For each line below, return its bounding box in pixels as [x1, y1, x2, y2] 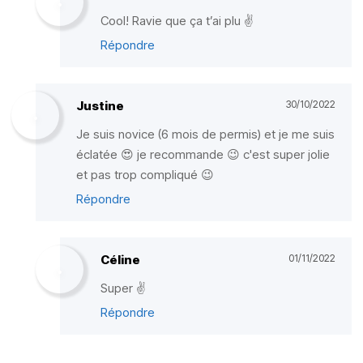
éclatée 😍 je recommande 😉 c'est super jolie [76, 147, 330, 162]
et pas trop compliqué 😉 [76, 167, 214, 182]
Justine [76, 98, 124, 113]
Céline [100, 252, 140, 267]
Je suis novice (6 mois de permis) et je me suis [76, 126, 335, 142]
